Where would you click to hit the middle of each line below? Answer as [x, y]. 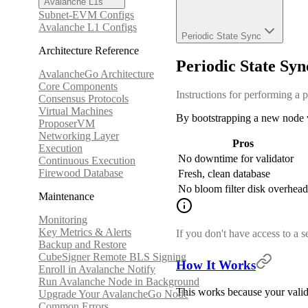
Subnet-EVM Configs [86, 15]
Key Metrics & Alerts [85, 232]
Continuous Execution [87, 161]
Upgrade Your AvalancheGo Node [113, 294]
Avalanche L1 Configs [88, 27]
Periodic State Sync [221, 36]
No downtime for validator [236, 159]
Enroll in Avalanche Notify [97, 269]
